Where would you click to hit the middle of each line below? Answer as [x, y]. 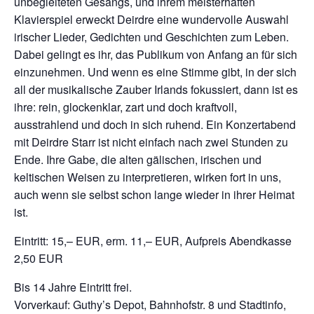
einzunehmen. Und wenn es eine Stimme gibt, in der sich [155, 72]
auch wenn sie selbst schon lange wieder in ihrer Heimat [154, 194]
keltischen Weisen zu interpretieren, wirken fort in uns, [148, 177]
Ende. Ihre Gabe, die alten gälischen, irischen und [138, 159]
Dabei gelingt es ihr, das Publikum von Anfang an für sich [156, 54]
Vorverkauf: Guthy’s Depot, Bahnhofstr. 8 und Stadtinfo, [150, 305]
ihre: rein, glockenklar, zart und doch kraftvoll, [125, 107]
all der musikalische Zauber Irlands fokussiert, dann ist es [156, 89]
